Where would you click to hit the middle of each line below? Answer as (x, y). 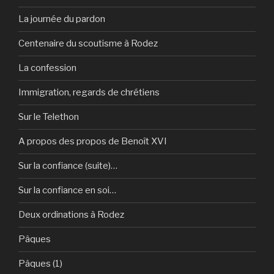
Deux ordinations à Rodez (71, 215)
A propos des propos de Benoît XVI (93, 142)
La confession (47, 68)
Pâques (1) (40, 264)
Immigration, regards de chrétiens (89, 93)
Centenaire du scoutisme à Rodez (88, 44)
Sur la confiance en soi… (67, 191)
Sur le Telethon (49, 117)
